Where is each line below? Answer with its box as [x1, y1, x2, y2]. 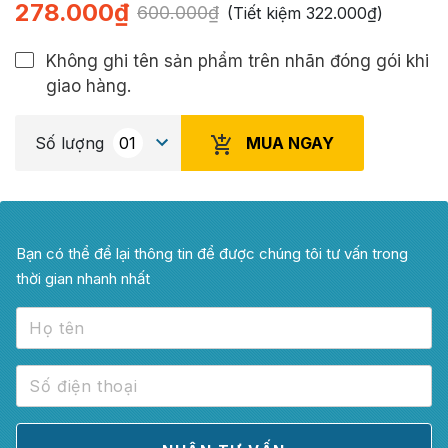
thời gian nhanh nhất [16, 269, 150, 289]
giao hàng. [46, 76, 132, 97]
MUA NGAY [246, 133, 334, 154]
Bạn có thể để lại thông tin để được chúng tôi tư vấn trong [16, 244, 408, 264]
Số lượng [35, 133, 104, 154]
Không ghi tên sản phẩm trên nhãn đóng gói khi [46, 51, 430, 72]
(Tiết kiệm [227, 3, 306, 24]
